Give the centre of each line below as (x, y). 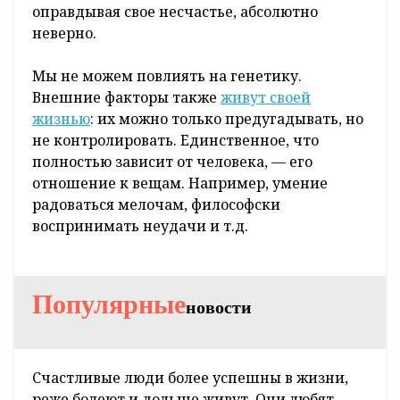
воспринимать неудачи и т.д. (142, 226)
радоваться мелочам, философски (156, 205)
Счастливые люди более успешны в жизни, (190, 378)
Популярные (109, 304)
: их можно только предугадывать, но (227, 119)
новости (219, 308)
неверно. (66, 33)
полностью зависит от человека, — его (172, 162)
